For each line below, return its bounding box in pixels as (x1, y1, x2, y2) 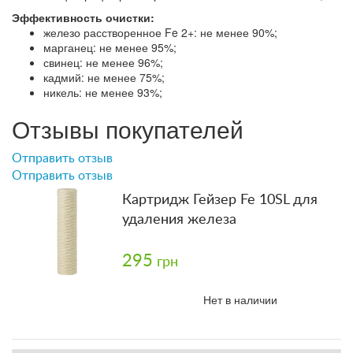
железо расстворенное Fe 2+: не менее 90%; (43, 24, 277, 40)
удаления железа (122, 212, 236, 227)
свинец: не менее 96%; (43, 54, 163, 70)
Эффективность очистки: (12, 9, 154, 25)
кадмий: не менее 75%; (43, 69, 165, 85)
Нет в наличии (203, 291, 277, 307)
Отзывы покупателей (12, 111, 243, 146)
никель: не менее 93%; (43, 84, 162, 100)
